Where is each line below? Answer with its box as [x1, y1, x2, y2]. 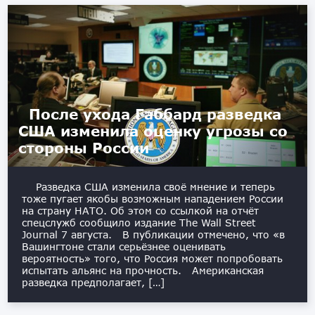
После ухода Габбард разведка [29, 105, 282, 123]
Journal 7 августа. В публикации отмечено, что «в [22, 229, 285, 241]
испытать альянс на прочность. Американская [22, 264, 264, 277]
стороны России [18, 139, 150, 157]
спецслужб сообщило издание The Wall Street [22, 217, 257, 229]
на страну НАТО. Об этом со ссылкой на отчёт [22, 205, 259, 217]
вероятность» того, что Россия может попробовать [22, 252, 283, 265]
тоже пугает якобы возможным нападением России [22, 193, 284, 205]
